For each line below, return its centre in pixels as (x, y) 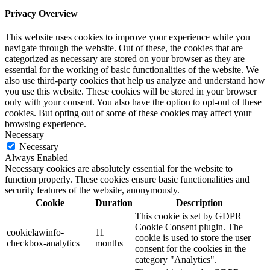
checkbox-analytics (43, 243)
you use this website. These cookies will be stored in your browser (131, 91)
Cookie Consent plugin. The (189, 227)
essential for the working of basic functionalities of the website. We (132, 69)
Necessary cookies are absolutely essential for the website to (119, 168)
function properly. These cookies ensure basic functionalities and (127, 179)
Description (199, 202)
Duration (114, 202)
